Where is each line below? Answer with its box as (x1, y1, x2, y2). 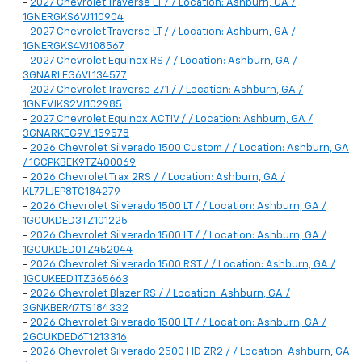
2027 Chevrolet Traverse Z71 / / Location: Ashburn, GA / (30, 85, 303, 96)
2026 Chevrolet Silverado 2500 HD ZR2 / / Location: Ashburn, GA (30, 347, 350, 358)
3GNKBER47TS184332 (23, 303, 128, 314)
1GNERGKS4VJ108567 (23, 41, 124, 53)
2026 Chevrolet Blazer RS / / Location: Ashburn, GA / (30, 288, 290, 300)
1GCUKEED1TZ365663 (23, 274, 128, 285)
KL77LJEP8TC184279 (23, 187, 120, 198)
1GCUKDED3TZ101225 (23, 216, 128, 227)
